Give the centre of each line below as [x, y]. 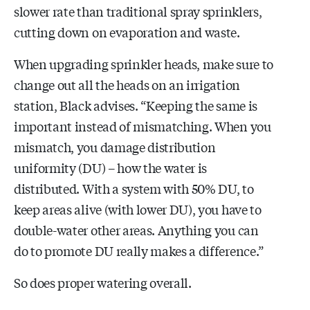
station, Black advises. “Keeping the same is [136, 105]
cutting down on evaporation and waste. [127, 31]
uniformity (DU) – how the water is [111, 167]
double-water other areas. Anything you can [136, 229]
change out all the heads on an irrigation [127, 84]
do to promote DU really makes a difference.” [139, 250]
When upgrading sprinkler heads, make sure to [144, 63]
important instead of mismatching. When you [143, 126]
